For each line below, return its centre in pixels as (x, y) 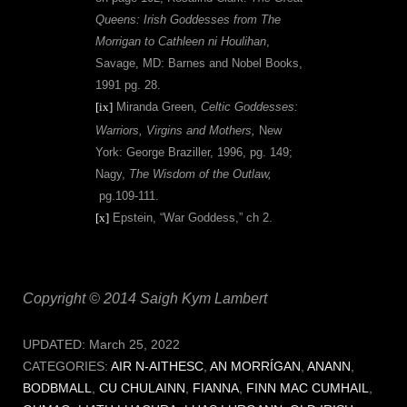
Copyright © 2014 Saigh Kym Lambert (145, 299)
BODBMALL (57, 389)
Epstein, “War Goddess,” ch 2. (191, 218)
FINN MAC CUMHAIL (308, 389)
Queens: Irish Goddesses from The (188, 20)
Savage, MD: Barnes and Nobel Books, (199, 64)
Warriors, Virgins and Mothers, (177, 131)
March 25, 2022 (134, 345)
